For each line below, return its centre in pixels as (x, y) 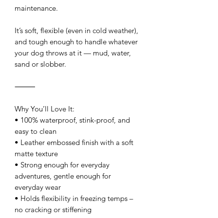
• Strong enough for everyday (62, 164)
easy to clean (36, 131)
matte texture (36, 153)
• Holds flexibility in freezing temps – (74, 198)
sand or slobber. (40, 64)
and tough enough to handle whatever (76, 41)
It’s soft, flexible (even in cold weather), (76, 30)
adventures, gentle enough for (63, 176)
